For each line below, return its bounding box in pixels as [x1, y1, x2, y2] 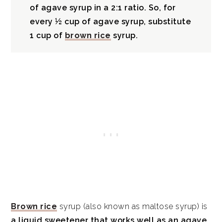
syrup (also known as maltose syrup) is [57, 201, 208, 211]
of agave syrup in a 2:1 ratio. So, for [30, 2, 176, 12]
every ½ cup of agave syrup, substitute [30, 16, 191, 26]
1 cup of [30, 30, 65, 40]
